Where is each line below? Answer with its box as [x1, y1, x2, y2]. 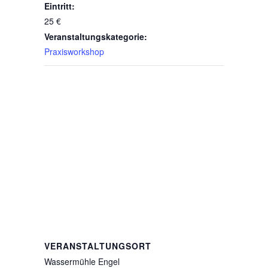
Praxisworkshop [44, 45, 104, 58]
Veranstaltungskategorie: [44, 31, 147, 43]
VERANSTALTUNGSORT [44, 240, 151, 252]
